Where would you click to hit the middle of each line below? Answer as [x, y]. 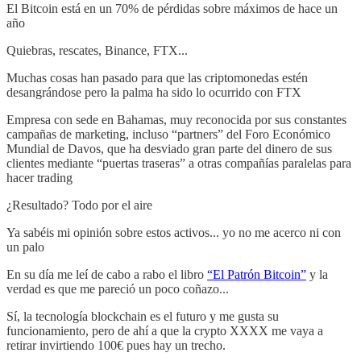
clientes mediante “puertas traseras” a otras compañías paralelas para [179, 164]
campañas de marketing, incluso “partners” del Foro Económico [168, 135]
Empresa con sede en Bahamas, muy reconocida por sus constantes [176, 120]
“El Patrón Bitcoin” [257, 275]
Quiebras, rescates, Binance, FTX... [97, 51]
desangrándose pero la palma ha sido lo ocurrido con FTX [154, 93]
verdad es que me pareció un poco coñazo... [118, 289]
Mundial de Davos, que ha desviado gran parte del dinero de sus [169, 149]
